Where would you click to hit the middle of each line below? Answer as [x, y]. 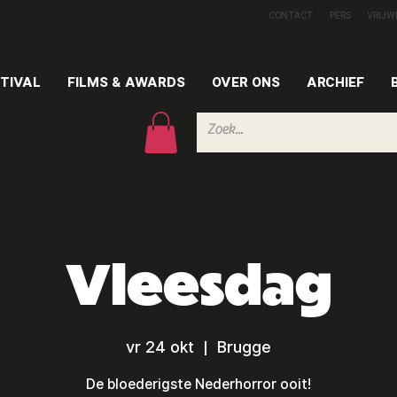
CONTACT [291, 15]
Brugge [244, 346]
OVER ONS [246, 82]
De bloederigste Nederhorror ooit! [198, 384]
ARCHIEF [335, 82]
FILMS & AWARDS [126, 82]
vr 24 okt [160, 346]
